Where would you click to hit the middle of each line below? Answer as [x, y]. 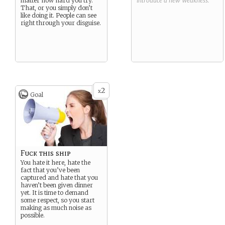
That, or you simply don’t [57, 8]
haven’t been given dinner [57, 185]
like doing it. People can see [59, 15]
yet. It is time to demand [54, 193]
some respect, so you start [58, 200]
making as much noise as [56, 208]
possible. [33, 215]
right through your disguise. [61, 23]
